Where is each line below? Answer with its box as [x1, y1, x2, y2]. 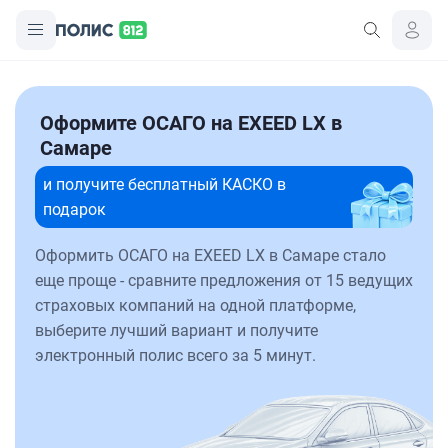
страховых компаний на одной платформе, [35, 296, 356, 315]
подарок [43, 200, 106, 219]
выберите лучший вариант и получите [35, 321, 318, 340]
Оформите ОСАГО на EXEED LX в [40, 111, 342, 135]
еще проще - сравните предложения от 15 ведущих [35, 271, 413, 290]
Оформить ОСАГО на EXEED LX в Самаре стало [35, 246, 386, 265]
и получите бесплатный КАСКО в [43, 175, 286, 194]
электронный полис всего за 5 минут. [35, 346, 316, 365]
